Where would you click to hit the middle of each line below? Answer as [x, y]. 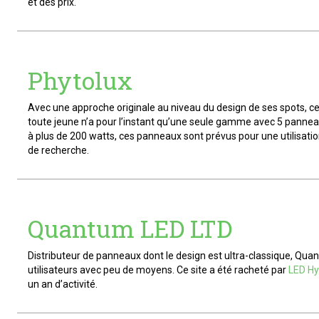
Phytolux [80, 80]
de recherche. [58, 150]
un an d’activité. [63, 284]
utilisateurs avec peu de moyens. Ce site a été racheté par [157, 270]
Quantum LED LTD [130, 229]
